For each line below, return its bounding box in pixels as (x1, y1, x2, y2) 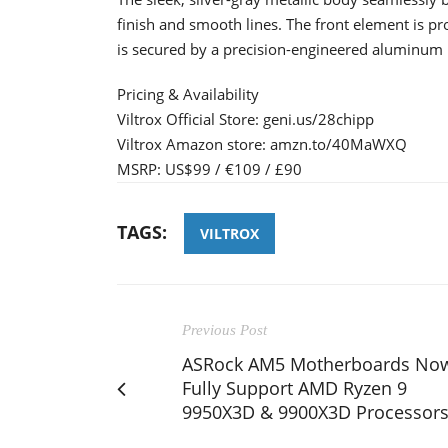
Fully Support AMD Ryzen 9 (182, 375, 407, 400)
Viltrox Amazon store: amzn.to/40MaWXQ (117, 133, 407, 154)
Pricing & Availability (117, 83, 259, 104)
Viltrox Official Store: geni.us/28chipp (117, 108, 374, 129)
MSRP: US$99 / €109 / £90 (117, 158, 302, 179)
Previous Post (182, 321, 267, 338)
